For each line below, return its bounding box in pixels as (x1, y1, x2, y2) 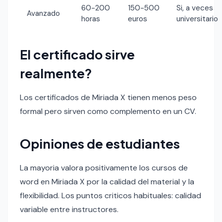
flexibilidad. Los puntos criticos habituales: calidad (20, 190, 201, 201)
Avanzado (27, 8, 60, 18)
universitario (176, 13, 219, 24)
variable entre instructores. (20, 204, 118, 215)
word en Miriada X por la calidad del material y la (20, 176, 194, 187)
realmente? (20, 64, 92, 81)
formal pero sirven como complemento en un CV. (20, 106, 196, 116)
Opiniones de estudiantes (20, 135, 180, 152)
